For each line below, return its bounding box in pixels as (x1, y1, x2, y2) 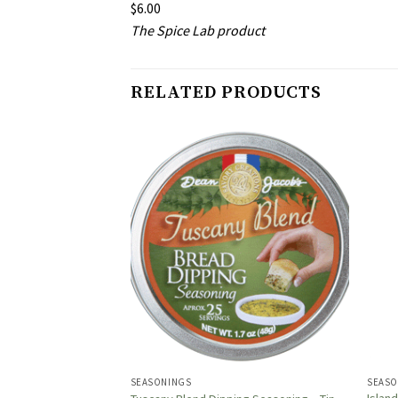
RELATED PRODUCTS (131, 81, 322, 104)
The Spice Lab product (131, 20, 265, 39)
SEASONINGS (130, 376, 192, 389)
